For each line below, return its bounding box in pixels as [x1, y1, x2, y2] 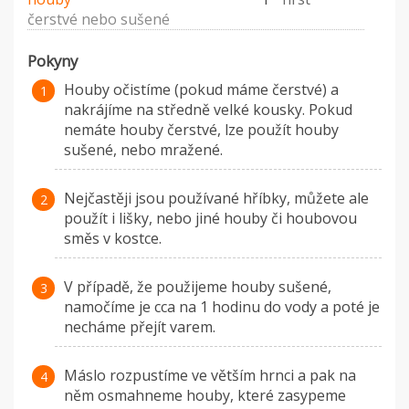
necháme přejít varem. [64, 317, 215, 338]
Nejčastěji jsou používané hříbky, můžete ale [64, 188, 369, 209]
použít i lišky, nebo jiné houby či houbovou [64, 208, 357, 229]
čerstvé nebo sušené [27, 9, 170, 30]
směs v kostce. [64, 228, 162, 249]
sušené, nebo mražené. [64, 140, 223, 161]
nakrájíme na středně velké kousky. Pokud [64, 100, 352, 121]
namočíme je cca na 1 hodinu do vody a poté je [64, 297, 380, 318]
